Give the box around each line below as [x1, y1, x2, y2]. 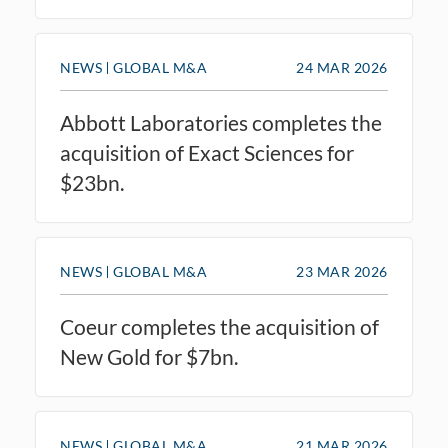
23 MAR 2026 [296, 263, 388, 280]
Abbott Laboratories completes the [60, 110, 382, 135]
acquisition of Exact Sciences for [60, 140, 354, 165]
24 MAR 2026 [296, 59, 388, 76]
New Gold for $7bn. [60, 344, 238, 369]
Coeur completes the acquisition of [60, 314, 379, 339]
